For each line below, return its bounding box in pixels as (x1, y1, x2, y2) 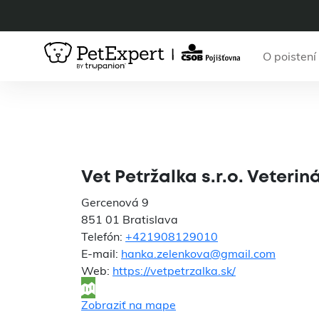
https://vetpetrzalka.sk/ (113, 263, 236, 278)
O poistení (262, 49, 316, 63)
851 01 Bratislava (81, 212, 178, 226)
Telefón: (81, 229, 125, 244)
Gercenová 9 (81, 195, 149, 209)
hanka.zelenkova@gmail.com (121, 246, 276, 261)
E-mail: (81, 246, 121, 261)
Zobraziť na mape (81, 298, 176, 313)
